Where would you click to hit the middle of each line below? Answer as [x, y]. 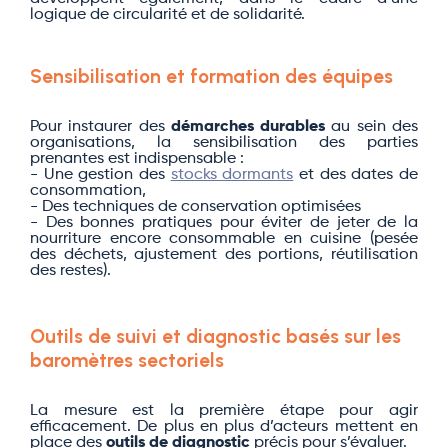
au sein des [372, 127]
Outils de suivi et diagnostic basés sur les [215, 336]
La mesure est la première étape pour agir [224, 411]
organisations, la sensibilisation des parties [224, 143]
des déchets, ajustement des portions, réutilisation [224, 255]
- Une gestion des [100, 175]
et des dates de [356, 175]
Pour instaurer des [100, 127]
